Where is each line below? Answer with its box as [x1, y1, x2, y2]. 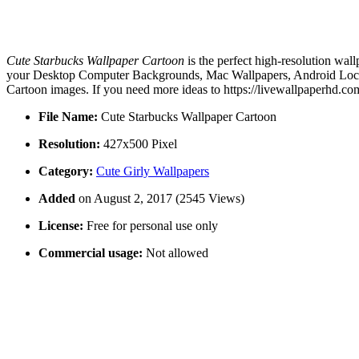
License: [38, 219, 83, 233]
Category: [38, 164, 93, 179]
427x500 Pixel [100, 137, 177, 151]
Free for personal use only [83, 219, 218, 233]
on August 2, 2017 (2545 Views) [79, 192, 244, 206]
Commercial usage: [38, 246, 143, 260]
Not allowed [143, 246, 208, 260]
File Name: [38, 110, 98, 124]
